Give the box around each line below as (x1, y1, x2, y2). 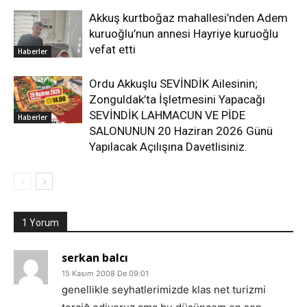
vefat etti (89, 42, 136, 56)
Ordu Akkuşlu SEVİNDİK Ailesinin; (89, 77, 258, 90)
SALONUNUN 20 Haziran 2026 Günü (89, 124, 273, 138)
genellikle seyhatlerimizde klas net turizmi (62, 283, 266, 296)
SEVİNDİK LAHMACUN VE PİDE (89, 108, 245, 122)
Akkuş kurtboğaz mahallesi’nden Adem (89, 11, 288, 25)
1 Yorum (22, 217, 59, 228)
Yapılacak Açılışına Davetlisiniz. (89, 140, 247, 153)
